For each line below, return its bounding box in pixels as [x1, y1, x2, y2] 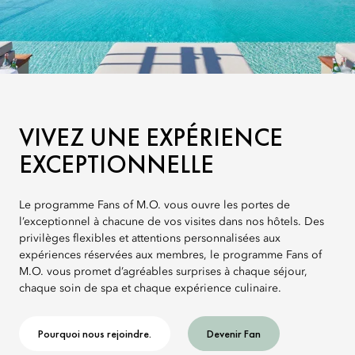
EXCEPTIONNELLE [19, 148, 214, 181]
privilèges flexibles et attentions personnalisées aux [19, 233, 281, 244]
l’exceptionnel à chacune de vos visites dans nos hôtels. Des [19, 216, 324, 227]
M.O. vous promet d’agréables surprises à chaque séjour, [19, 266, 307, 277]
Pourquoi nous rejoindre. [38, 326, 151, 341]
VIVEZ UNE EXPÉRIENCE [19, 121, 283, 154]
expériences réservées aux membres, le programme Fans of [19, 250, 322, 261]
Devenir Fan [207, 326, 261, 341]
